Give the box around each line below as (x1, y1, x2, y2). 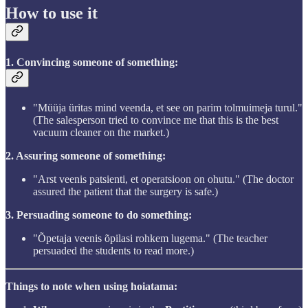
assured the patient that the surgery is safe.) (33, 185, 218, 197)
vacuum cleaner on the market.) (33, 126, 169, 138)
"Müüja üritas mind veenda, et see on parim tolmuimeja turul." (33, 101, 302, 113)
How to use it (5, 4, 98, 23)
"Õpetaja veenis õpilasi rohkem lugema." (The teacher (33, 232, 267, 244)
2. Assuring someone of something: (5, 149, 166, 162)
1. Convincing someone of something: (5, 56, 178, 68)
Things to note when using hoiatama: (5, 280, 177, 292)
